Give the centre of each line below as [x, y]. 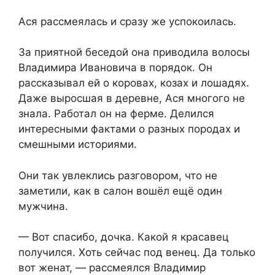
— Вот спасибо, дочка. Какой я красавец [124, 237]
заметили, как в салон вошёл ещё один [120, 191]
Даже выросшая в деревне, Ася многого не [132, 99]
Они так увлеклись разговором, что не [118, 175]
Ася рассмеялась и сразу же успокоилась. [127, 21]
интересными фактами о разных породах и [129, 129]
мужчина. [43, 206]
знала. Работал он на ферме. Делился [116, 114]
